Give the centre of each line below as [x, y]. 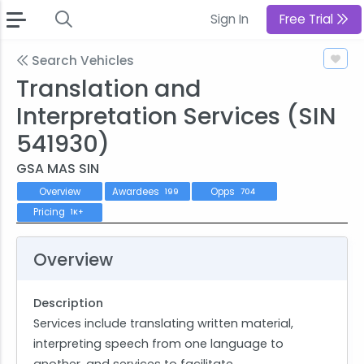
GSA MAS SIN [58, 169]
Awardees [136, 191]
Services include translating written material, [163, 324]
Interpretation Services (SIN [176, 116]
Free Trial [308, 19]
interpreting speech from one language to [158, 344]
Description [68, 303]
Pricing [50, 212]
